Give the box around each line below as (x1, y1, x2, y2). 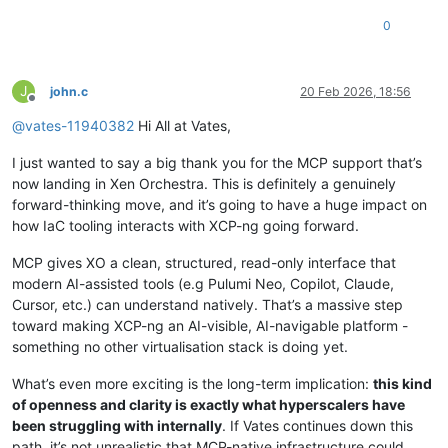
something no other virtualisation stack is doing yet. (12, 337, 348, 355)
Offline (31, 97, 68, 113)
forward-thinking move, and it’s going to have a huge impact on (12, 195, 427, 213)
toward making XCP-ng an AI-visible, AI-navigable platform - (12, 316, 408, 334)
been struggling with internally (12, 416, 222, 434)
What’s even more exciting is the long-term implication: (12, 374, 373, 392)
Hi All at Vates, (134, 116, 231, 134)
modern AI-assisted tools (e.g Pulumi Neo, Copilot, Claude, (12, 274, 394, 292)
